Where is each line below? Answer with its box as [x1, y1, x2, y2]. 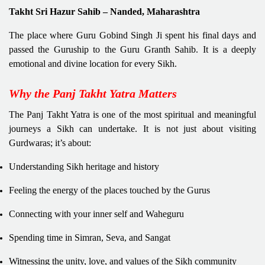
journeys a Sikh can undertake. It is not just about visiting [9, 123, 256, 134]
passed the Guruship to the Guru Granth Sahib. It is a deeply [9, 44, 256, 54]
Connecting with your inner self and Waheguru [9, 208, 184, 219]
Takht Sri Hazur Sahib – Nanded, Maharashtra [9, 6, 200, 17]
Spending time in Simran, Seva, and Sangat [9, 232, 170, 243]
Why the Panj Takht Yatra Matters [9, 86, 177, 100]
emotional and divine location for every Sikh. [9, 58, 177, 69]
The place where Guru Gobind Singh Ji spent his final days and [9, 30, 256, 40]
